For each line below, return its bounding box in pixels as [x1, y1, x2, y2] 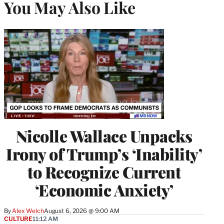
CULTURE [4, 214, 33, 222]
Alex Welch [12, 206, 44, 214]
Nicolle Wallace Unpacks [15, 124, 192, 146]
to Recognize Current [27, 160, 180, 182]
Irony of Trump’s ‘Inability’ [6, 142, 202, 164]
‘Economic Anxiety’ [34, 178, 173, 200]
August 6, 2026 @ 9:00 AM [43, 206, 119, 214]
